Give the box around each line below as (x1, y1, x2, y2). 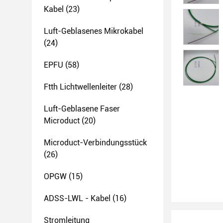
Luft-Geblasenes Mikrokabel (44, 26, 143, 36)
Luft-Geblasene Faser (44, 104, 120, 113)
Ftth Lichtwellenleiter (44, 82, 117, 92)
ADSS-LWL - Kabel (44, 194, 111, 203)
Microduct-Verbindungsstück (44, 138, 147, 147)
